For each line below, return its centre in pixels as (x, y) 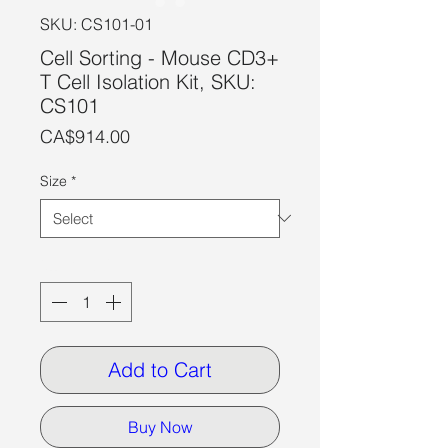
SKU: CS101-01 (96, 23)
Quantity (69, 263)
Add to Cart (160, 369)
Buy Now (160, 426)
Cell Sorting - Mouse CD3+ (159, 57)
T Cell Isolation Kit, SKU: (148, 81)
